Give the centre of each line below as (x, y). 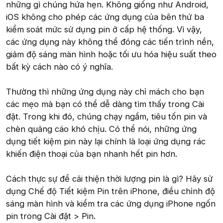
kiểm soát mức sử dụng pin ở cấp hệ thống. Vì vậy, (104, 30)
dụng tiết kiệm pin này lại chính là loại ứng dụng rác (106, 142)
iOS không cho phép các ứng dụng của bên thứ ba (105, 17)
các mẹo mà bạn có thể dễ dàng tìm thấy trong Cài (105, 104)
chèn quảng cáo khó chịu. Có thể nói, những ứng (101, 129)
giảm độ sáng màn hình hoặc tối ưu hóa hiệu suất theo (111, 55)
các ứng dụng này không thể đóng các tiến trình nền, (110, 42)
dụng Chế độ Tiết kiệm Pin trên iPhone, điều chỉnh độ (111, 191)
